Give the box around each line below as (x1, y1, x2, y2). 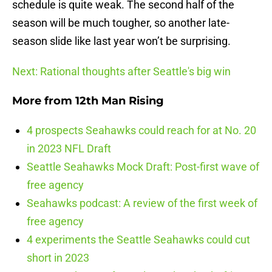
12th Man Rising (75, 94, 164, 108)
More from (12, 94, 75, 108)
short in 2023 (27, 251, 89, 265)
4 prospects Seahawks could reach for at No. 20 (27, 124, 256, 137)
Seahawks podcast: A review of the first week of (27, 197, 257, 210)
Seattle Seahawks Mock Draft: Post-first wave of (27, 160, 259, 174)
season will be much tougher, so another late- (12, 16, 229, 30)
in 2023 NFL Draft (27, 142, 111, 155)
